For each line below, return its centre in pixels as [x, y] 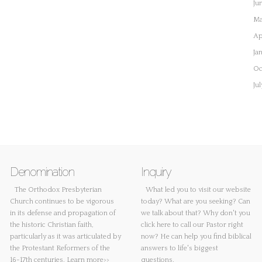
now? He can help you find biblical [196, 237]
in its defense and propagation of [63, 213]
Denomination [42, 172]
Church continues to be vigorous [62, 202]
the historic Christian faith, [52, 225]
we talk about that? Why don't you [196, 213]
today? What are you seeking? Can [196, 202]
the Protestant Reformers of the [60, 249]
